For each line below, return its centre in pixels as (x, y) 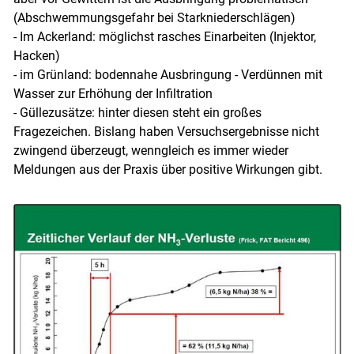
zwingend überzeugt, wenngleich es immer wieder (151, 151)
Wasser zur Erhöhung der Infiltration (113, 94)
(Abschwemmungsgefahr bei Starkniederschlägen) (154, 18)
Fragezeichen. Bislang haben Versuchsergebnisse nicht (166, 132)
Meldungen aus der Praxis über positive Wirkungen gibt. (168, 170)
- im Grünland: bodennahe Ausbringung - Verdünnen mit (168, 75)
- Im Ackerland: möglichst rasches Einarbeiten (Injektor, (164, 37)
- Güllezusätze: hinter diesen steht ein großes (137, 113)
